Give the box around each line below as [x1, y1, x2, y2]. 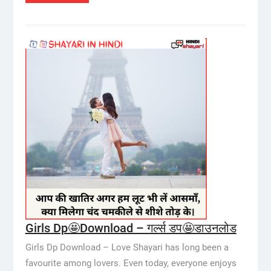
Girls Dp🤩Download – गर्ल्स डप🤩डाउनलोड [25, 221, 237, 235]
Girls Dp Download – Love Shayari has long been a [25, 242, 229, 253]
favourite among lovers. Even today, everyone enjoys [25, 258, 237, 269]
